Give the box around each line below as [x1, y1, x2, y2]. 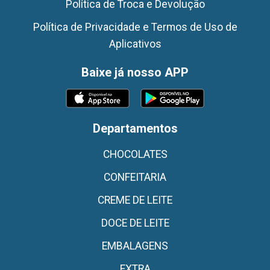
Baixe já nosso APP [81, 65, 189, 80]
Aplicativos [108, 38, 162, 50]
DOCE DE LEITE [101, 217, 169, 229]
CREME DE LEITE [98, 194, 172, 206]
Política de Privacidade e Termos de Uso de [33, 21, 237, 33]
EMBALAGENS [102, 240, 168, 252]
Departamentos [92, 121, 178, 136]
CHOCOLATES [102, 148, 168, 160]
